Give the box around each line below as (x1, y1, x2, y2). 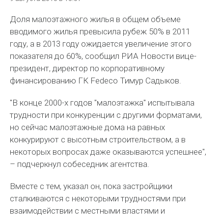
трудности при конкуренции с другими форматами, (10, 110, 202, 120)
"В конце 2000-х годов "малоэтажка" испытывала (10, 98, 195, 108)
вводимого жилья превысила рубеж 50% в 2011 (10, 27, 191, 36)
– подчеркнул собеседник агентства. (10, 159, 150, 169)
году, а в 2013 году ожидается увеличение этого (10, 39, 192, 49)
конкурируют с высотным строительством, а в (10, 135, 186, 144)
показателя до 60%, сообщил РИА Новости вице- (10, 51, 197, 61)
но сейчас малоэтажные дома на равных (10, 122, 165, 132)
